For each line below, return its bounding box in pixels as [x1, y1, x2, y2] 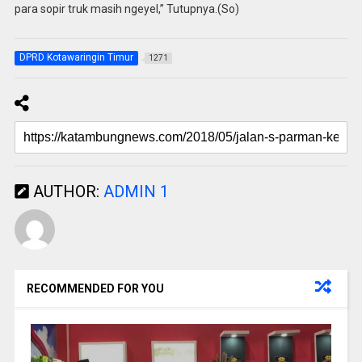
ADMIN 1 [103, 182, 169, 202]
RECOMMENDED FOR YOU [26, 282, 164, 296]
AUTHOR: [28, 182, 103, 202]
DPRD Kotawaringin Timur [19, 52, 133, 64]
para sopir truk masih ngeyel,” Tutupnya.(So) [14, 2, 239, 15]
